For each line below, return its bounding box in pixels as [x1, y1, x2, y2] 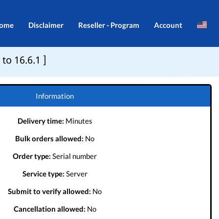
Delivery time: [17, 116, 64, 125]
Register [150, 62, 177, 70]
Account [154, 21, 182, 29]
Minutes [64, 116, 92, 125]
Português [167, 80, 202, 89]
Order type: [13, 151, 51, 160]
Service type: [22, 169, 65, 178]
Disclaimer [28, 21, 64, 29]
